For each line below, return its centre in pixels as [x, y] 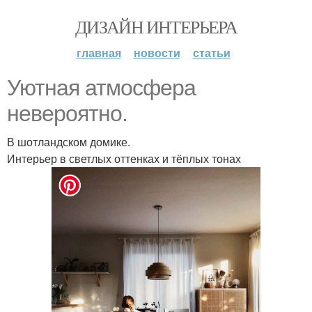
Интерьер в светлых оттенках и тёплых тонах [124, 158]
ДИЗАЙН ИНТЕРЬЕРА [156, 26]
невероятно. [67, 114]
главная [99, 53]
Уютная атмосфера [101, 88]
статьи [211, 53]
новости [157, 53]
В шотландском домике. [69, 142]
